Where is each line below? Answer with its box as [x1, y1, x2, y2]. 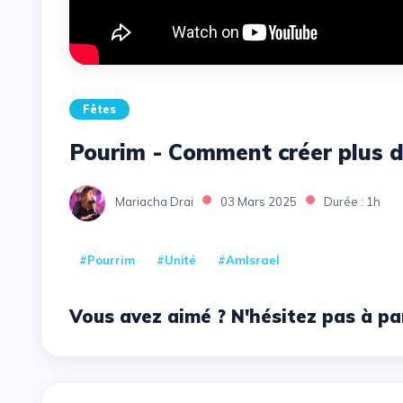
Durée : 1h [324, 194, 381, 210]
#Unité [157, 253, 196, 267]
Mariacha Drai [115, 194, 193, 210]
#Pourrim [79, 253, 135, 267]
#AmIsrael [218, 253, 280, 267]
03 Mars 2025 [220, 194, 297, 210]
